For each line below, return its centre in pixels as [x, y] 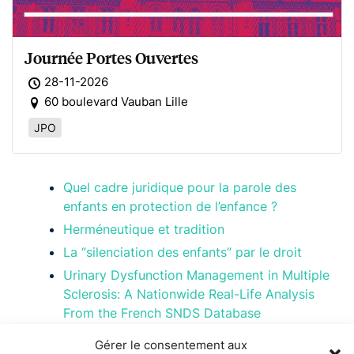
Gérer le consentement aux [171, 345]
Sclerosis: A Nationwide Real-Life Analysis [189, 294]
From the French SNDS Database [162, 313]
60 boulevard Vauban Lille [116, 101]
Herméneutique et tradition [144, 229]
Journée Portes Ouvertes [111, 57]
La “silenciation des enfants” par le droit [183, 252]
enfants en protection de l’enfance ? [170, 206]
